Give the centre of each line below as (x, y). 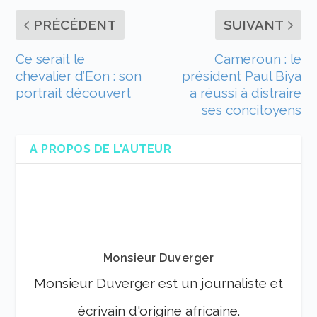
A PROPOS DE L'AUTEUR (101, 149)
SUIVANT (253, 24)
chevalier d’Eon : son (79, 75)
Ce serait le (51, 58)
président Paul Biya (241, 75)
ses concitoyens (251, 109)
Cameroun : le (258, 58)
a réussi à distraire (245, 92)
